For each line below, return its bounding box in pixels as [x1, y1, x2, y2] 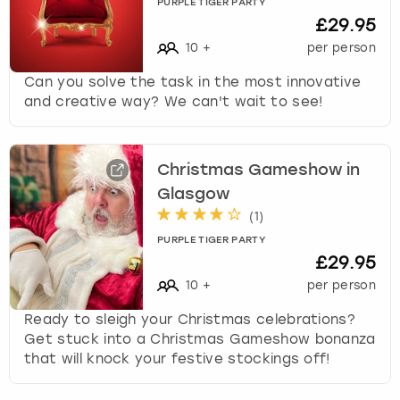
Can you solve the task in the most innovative [24, 73, 362, 90]
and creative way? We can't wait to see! [24, 93, 323, 110]
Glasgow [157, 186, 230, 203]
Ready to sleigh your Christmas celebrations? [24, 311, 356, 328]
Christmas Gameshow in [157, 162, 361, 179]
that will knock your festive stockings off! [24, 350, 330, 367]
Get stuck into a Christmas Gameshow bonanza [24, 330, 376, 347]
